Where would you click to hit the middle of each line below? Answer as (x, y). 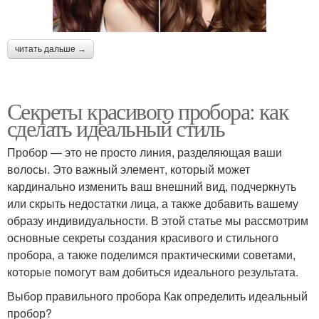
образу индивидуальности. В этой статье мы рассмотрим (158, 220)
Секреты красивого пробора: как (148, 110)
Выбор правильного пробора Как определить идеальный (157, 296)
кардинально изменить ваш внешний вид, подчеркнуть (152, 186)
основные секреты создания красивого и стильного (143, 237)
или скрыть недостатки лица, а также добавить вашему (153, 203)
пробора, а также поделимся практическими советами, (151, 254)
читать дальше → (51, 49)
